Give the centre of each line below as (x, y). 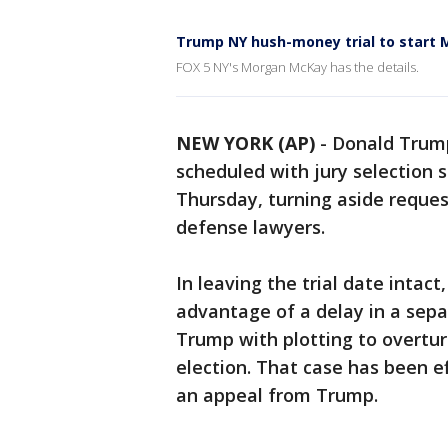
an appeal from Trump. (277, 395)
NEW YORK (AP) (245, 143)
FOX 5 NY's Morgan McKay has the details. (297, 67)
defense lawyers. (250, 227)
